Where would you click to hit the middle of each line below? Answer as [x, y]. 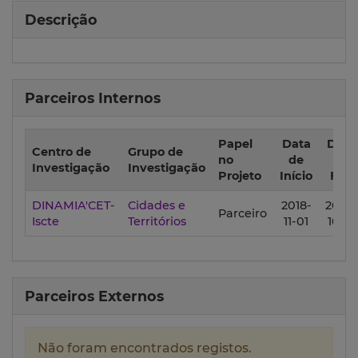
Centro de [62, 152]
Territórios [157, 222]
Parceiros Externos [94, 296]
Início [296, 176]
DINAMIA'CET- [74, 206]
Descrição [61, 20]
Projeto [240, 176]
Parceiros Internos [93, 98]
